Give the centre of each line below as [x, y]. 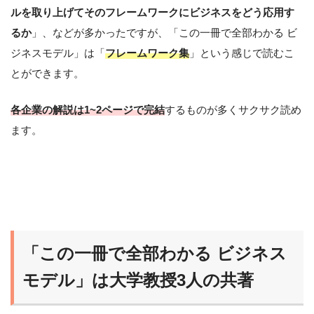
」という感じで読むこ [242, 53]
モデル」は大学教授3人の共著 [138, 280]
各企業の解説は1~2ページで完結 [88, 110]
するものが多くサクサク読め [233, 110]
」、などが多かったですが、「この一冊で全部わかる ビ [164, 33]
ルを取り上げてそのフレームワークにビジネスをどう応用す [152, 13]
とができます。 [47, 74]
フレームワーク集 [147, 53]
